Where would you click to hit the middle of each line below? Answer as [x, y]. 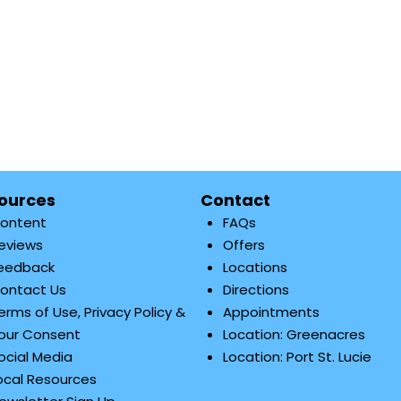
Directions [256, 290]
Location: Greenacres [294, 334]
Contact [235, 200]
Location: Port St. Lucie [297, 357]
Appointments [271, 312]
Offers [244, 245]
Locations [255, 267]
